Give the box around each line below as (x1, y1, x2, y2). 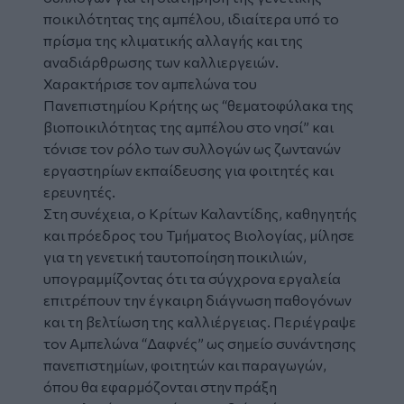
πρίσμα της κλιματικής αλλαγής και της (43, 31, 303, 49)
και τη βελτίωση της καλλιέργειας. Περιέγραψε (43, 312, 356, 330)
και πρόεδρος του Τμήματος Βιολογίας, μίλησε (43, 225, 354, 243)
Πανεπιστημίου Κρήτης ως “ (43, 96, 227, 114)
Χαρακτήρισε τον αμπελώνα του (43, 74, 257, 92)
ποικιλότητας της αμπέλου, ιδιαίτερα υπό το (43, 9, 339, 27)
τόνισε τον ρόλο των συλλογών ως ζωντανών (43, 139, 341, 157)
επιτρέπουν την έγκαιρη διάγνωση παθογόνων (43, 290, 352, 308)
